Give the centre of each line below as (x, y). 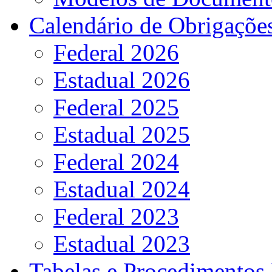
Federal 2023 (116, 216)
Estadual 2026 (122, 80)
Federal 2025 (116, 107)
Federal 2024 (116, 161)
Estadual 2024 (122, 189)
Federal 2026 (116, 52)
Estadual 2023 (122, 243)
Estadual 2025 (122, 134)
